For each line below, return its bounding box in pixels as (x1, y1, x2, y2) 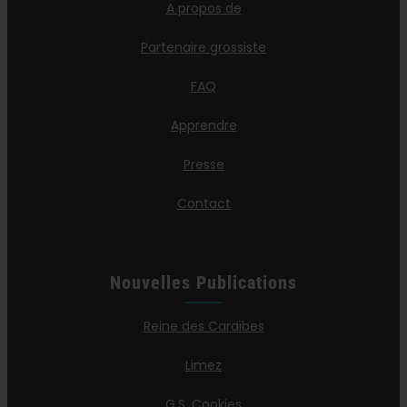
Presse (183, 155, 224, 174)
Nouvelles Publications (110, 272, 297, 294)
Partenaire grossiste (141, 38, 266, 57)
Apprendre (170, 116, 237, 135)
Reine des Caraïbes (143, 317, 264, 336)
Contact (176, 194, 231, 213)
